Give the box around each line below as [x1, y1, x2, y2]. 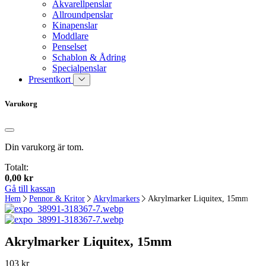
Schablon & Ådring [52, 52, 126, 62]
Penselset [52, 41, 87, 52]
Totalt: [5, 162, 28, 173]
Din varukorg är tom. [5, 142, 84, 153]
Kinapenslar [52, 20, 97, 30]
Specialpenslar [52, 62, 106, 73]
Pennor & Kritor [29, 194, 85, 204]
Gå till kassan [5, 183, 55, 194]
